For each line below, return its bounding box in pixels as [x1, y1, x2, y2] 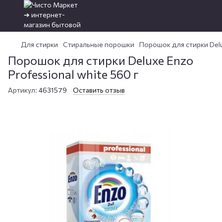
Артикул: [8, 86, 37, 94]
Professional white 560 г [8, 67, 139, 81]
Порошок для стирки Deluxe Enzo [8, 53, 193, 67]
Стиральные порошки [63, 40, 134, 49]
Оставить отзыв [73, 86, 125, 94]
